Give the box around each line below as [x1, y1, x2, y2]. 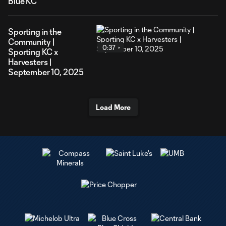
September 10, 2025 [8, 67, 84, 77]
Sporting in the [8, 27, 62, 36]
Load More [95, 103, 131, 111]
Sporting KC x [8, 47, 58, 56]
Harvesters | [8, 57, 52, 67]
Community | [8, 37, 55, 46]
